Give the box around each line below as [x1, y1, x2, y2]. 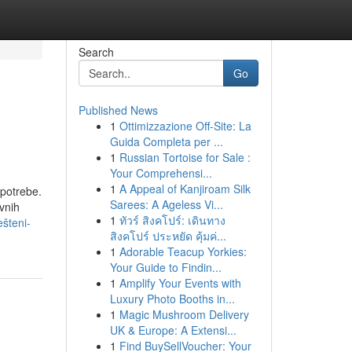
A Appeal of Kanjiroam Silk [119, 181, 251, 196]
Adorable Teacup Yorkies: [119, 244, 247, 259]
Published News [78, 102, 158, 118]
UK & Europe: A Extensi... [109, 322, 236, 338]
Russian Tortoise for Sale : [119, 149, 251, 165]
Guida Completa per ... [109, 134, 223, 149]
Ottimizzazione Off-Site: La [119, 118, 251, 134]
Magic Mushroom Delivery [119, 306, 249, 322]
